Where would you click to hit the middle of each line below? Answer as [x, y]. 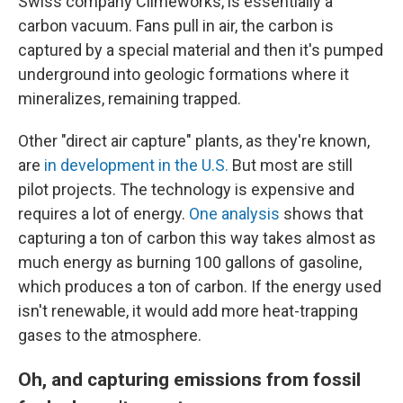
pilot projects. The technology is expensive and [186, 190]
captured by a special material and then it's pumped [201, 50]
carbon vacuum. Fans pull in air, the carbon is [176, 26]
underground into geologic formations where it [184, 75]
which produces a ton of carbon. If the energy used [200, 287]
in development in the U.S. [136, 166]
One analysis [234, 214]
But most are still [291, 166]
